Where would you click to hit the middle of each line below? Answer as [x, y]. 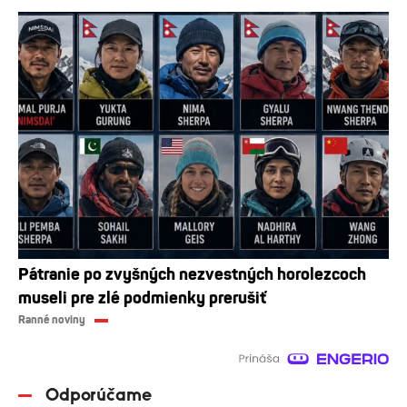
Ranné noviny [52, 320]
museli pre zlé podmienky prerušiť [142, 298]
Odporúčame [99, 396]
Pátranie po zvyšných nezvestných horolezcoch [192, 275]
